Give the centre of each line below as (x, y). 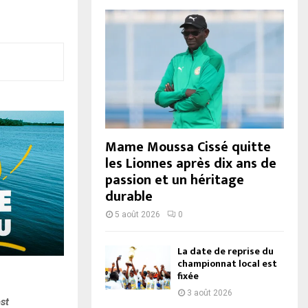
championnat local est (227, 264)
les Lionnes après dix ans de (191, 164)
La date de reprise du (225, 252)
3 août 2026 (210, 293)
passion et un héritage (175, 180)
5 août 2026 (137, 215)
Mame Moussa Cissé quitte (188, 147)
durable (129, 197)
